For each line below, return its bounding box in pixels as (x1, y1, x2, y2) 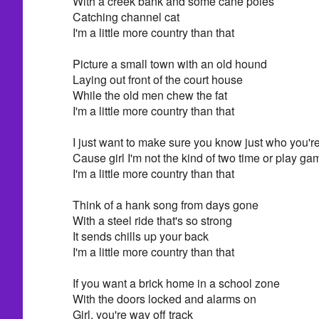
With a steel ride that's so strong (72, 211, 232, 229)
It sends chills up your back (72, 227, 209, 244)
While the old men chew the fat (72, 86, 227, 103)
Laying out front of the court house (72, 70, 243, 88)
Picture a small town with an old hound (72, 55, 267, 72)
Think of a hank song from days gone (72, 196, 258, 213)
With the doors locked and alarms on (72, 290, 256, 307)
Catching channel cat (72, 8, 179, 25)
